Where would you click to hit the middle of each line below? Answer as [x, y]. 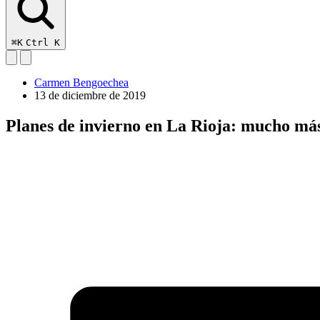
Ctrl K [43, 42]
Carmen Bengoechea [81, 82]
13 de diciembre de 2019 [90, 95]
